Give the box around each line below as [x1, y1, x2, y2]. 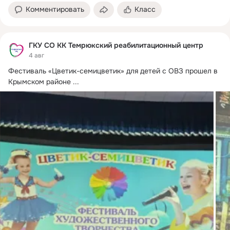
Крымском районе [8, 77, 71, 87]
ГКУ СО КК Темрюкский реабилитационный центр [29, 40, 203, 50]
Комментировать [26, 4, 84, 14]
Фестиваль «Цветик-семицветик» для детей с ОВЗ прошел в [8, 66, 218, 76]
